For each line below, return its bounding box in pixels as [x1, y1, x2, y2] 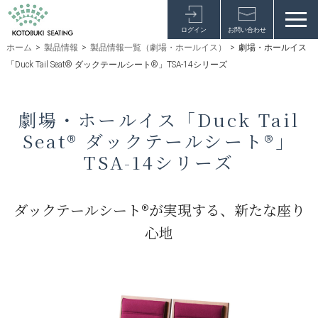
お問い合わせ [228, 26, 266, 33]
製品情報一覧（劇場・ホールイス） [89, 43, 226, 53]
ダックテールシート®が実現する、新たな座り [13, 199, 305, 221]
